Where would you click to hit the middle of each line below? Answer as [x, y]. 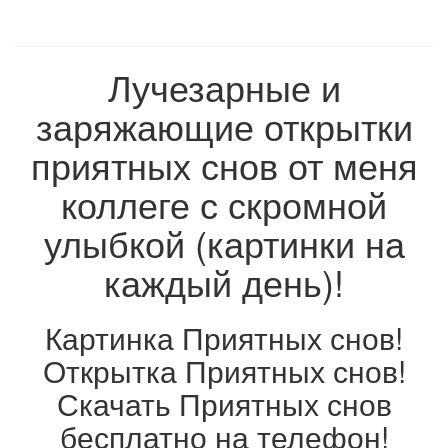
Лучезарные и [224, 87]
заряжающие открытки [224, 126]
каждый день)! [224, 282]
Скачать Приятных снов [224, 404]
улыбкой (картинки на [224, 243]
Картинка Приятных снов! [224, 338]
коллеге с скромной [224, 204]
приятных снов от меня [224, 165]
